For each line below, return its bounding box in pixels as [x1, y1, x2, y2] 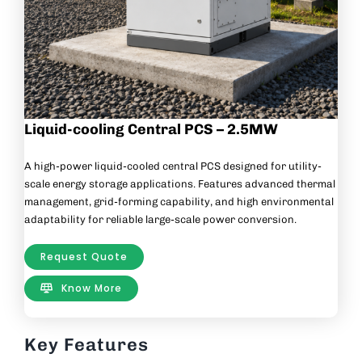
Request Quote [40, 249, 128, 263]
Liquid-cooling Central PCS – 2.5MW [23, 120, 278, 138]
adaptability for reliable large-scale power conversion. [23, 213, 297, 225]
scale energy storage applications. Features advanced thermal [23, 177, 335, 190]
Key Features [23, 334, 149, 356]
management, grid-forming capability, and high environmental [23, 195, 334, 208]
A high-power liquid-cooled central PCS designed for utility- [23, 159, 322, 172]
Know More [61, 281, 122, 296]
